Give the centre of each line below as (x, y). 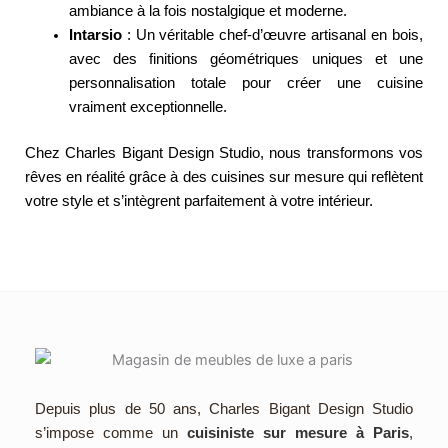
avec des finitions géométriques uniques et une (245, 58)
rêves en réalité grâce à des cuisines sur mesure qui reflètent (224, 176)
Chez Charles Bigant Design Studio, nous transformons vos (224, 152)
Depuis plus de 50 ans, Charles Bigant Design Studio (224, 408)
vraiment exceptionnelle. (147, 106)
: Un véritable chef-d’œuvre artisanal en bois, (272, 34)
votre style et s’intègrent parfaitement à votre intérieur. (199, 200)
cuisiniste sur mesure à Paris (298, 432)
